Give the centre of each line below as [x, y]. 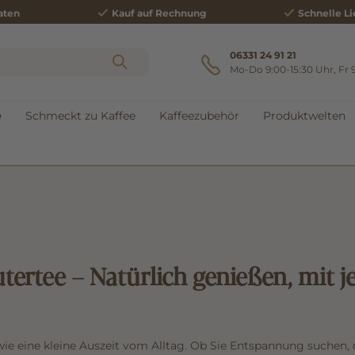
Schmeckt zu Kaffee [80, 115]
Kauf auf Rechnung [158, 13]
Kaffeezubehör [199, 115]
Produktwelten [304, 115]
